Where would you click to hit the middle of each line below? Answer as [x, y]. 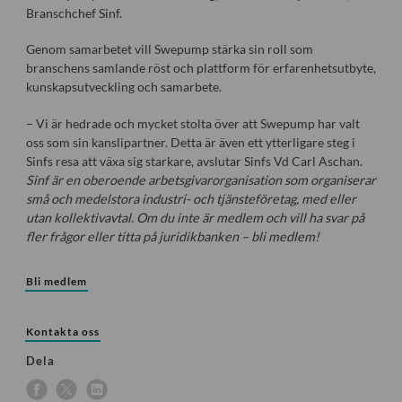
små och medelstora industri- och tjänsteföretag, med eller [191, 198]
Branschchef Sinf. [74, 13]
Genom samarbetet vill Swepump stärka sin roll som [169, 49]
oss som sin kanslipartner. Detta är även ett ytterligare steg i [190, 142]
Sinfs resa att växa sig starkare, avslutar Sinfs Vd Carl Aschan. [194, 161]
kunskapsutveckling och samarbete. [123, 87]
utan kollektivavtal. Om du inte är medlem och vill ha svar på [195, 217]
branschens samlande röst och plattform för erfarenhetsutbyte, [201, 68]
